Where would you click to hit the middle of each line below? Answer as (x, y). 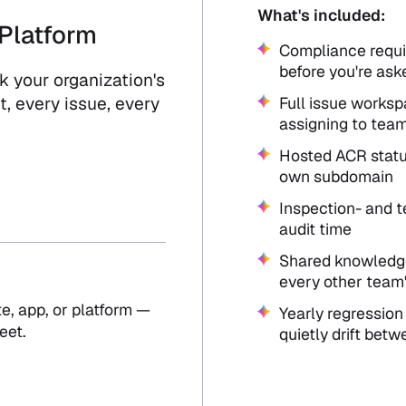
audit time (315, 228)
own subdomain (336, 176)
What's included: (321, 14)
